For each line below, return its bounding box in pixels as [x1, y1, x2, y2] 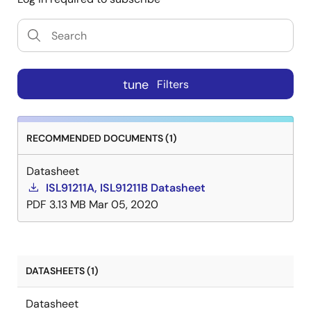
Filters [156, 76, 189, 92]
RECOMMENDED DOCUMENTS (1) [26, 132, 177, 145]
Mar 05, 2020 [89, 197, 158, 212]
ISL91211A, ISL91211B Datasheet [46, 180, 205, 196]
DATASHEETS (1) [26, 264, 99, 278]
